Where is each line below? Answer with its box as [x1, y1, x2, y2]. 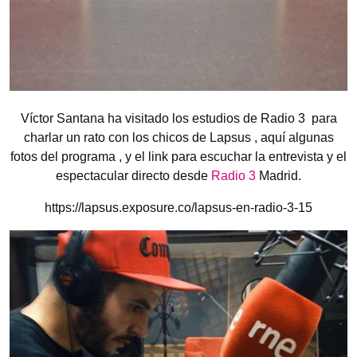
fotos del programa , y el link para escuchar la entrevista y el [10, 150, 347, 164]
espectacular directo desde [56, 169, 211, 183]
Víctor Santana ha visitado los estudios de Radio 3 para [20, 112, 337, 126]
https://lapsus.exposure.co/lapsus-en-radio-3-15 [45, 201, 312, 215]
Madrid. [256, 169, 301, 183]
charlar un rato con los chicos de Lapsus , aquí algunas [23, 131, 334, 145]
